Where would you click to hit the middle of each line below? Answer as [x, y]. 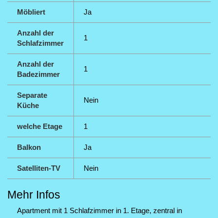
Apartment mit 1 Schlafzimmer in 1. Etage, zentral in [100, 210]
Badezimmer [38, 74]
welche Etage [40, 126]
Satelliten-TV [39, 168]
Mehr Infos [34, 195]
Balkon [29, 147]
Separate [32, 95]
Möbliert [31, 12]
